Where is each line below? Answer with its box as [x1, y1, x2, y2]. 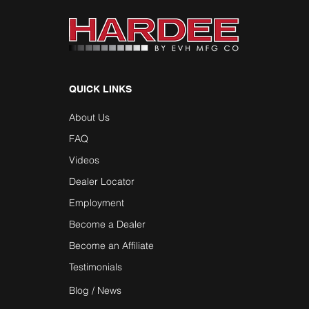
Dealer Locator [68, 175, 134, 188]
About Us [68, 111, 110, 123]
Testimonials [68, 261, 122, 273]
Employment [68, 197, 124, 209]
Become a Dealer [68, 218, 146, 230]
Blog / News [68, 284, 121, 297]
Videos [68, 154, 99, 166]
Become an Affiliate [68, 239, 154, 252]
